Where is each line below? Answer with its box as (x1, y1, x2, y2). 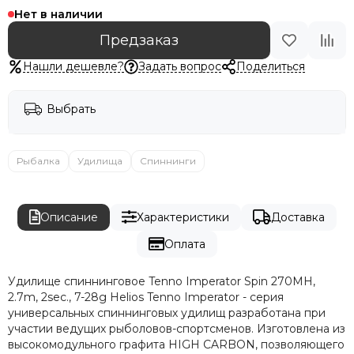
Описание (40, 209, 98, 224)
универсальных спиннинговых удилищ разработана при (8, 305, 326, 320)
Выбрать (47, 101, 96, 116)
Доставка (270, 209, 325, 224)
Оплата (164, 236, 206, 251)
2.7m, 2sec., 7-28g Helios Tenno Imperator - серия (8, 289, 284, 304)
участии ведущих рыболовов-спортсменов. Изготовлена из (8, 321, 345, 336)
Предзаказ (100, 32, 179, 49)
